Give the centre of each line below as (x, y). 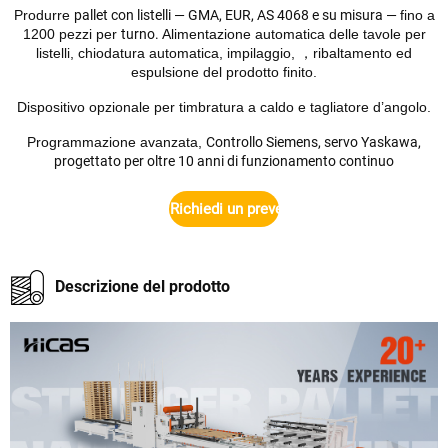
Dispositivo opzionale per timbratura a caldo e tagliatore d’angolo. (224, 107)
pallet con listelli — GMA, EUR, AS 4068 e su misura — (236, 15)
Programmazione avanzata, (116, 142)
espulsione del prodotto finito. (224, 72)
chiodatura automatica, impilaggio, (188, 53)
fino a (417, 15)
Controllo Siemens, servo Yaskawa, (313, 142)
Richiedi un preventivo (243, 209)
